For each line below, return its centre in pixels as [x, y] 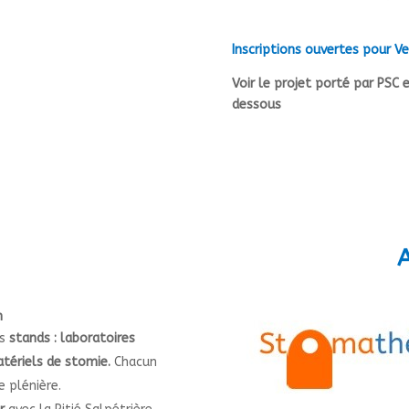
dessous [256, 104]
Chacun [134, 362]
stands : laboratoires [72, 339]
